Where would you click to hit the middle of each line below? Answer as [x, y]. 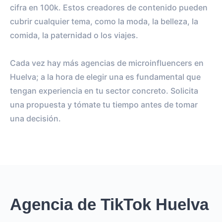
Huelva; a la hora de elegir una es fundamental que [105, 77]
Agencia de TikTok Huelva [109, 204]
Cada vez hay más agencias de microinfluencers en [107, 63]
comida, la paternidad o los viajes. [74, 35]
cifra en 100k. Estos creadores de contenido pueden [109, 7]
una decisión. [35, 118]
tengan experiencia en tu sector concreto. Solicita [104, 90]
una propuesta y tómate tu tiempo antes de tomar [104, 104]
